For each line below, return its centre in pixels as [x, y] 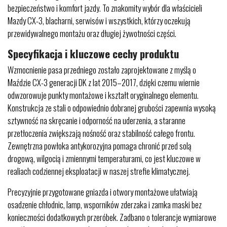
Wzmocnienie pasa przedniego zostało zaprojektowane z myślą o [102, 70]
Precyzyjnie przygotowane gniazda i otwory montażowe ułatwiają [103, 192]
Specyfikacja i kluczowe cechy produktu [93, 53]
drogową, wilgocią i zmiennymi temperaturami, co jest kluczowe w [104, 158]
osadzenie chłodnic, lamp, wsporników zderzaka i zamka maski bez [105, 204]
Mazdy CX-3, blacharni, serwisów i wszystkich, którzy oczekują [99, 21]
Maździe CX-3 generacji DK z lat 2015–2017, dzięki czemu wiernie [104, 82]
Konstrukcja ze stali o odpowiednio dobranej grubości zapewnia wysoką [112, 108]
